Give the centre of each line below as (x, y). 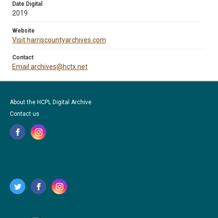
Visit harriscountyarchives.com (59, 40)
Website (23, 31)
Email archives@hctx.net (50, 67)
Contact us (25, 114)
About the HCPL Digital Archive (51, 102)
